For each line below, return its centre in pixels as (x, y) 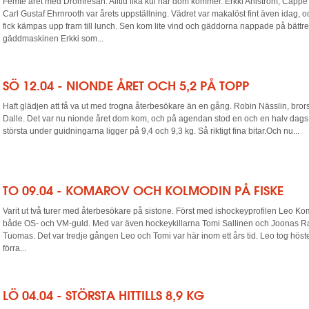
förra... (14, 248)
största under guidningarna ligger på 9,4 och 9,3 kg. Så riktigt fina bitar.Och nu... (151, 131)
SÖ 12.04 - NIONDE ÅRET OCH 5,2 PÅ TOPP (126, 86)
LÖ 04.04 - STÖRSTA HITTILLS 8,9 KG (103, 295)
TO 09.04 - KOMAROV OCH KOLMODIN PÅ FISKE (143, 190)
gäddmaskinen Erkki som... (53, 39)
